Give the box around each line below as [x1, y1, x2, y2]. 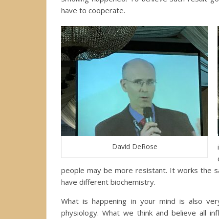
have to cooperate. [61, 5, 125, 15]
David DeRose [111, 141, 157, 151]
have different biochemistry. [61, 176, 155, 187]
